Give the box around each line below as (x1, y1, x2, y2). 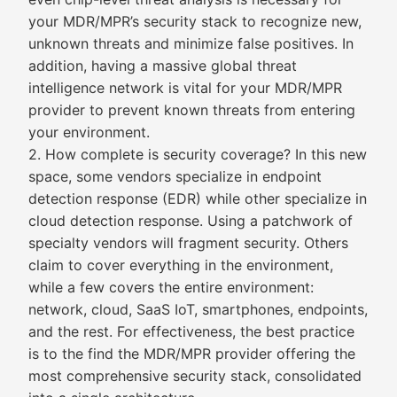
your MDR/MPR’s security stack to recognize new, (28, 12, 362, 30)
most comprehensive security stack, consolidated (28, 367, 362, 385)
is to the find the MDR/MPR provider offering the (28, 345, 355, 362)
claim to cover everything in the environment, (28, 256, 333, 274)
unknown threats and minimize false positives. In (28, 35, 354, 52)
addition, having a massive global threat (28, 57, 297, 74)
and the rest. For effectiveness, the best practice (28, 323, 354, 340)
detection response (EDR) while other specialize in (28, 190, 367, 207)
